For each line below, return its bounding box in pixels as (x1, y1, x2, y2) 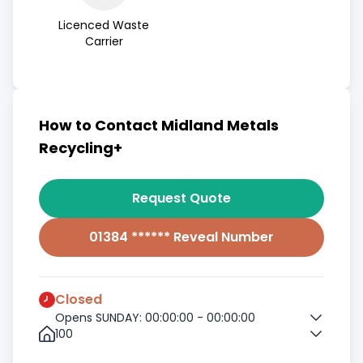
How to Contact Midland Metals (39, 115, 279, 135)
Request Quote (132, 189, 231, 207)
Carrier (84, 33, 123, 49)
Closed (55, 290, 102, 309)
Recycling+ (39, 138, 122, 158)
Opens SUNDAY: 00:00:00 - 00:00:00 (55, 310, 255, 326)
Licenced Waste (58, 17, 149, 33)
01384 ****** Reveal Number (89, 228, 274, 246)
